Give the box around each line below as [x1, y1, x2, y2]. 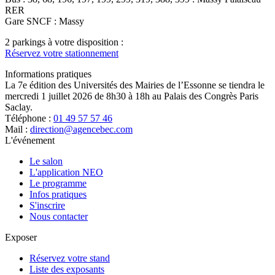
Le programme [29, 178, 87, 189]
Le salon [29, 156, 63, 167]
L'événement [5, 135, 55, 146]
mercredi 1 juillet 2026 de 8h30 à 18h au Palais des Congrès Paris [5, 91, 258, 102]
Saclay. [5, 102, 33, 113]
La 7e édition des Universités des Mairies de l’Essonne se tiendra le [5, 80, 265, 91]
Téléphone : [5, 113, 53, 124]
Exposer [5, 232, 37, 243]
